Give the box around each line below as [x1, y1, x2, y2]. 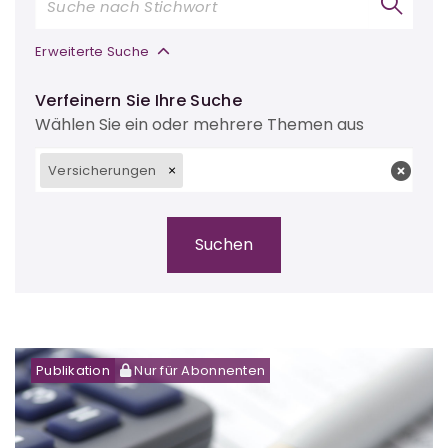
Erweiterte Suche [35, 42, 153, 62]
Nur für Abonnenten [131, 360, 266, 380]
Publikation [36, 360, 110, 380]
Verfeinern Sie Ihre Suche [35, 89, 242, 113]
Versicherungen [48, 160, 157, 180]
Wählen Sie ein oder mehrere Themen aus [35, 113, 364, 137]
